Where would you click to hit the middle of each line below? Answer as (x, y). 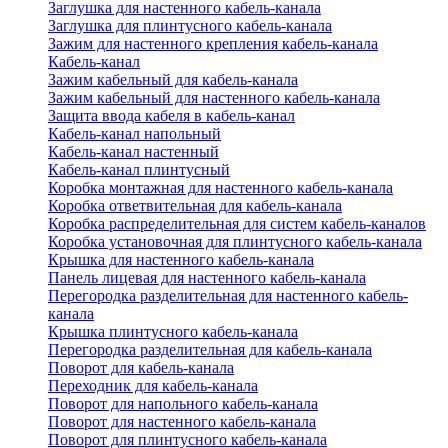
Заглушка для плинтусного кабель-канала (190, 26)
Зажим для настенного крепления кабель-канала (213, 44)
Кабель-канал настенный (133, 152)
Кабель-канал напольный (134, 134)
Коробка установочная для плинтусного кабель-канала (235, 242)
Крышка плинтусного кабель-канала (173, 332)
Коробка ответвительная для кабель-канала (195, 206)
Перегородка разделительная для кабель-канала (210, 350)
